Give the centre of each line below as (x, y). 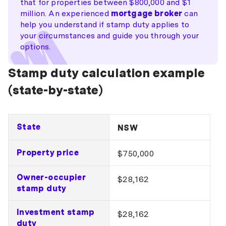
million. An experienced (66, 13)
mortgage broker (147, 13)
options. (36, 47)
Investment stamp (56, 212)
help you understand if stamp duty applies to (105, 24)
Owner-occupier (51, 177)
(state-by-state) (55, 90)
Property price (48, 153)
